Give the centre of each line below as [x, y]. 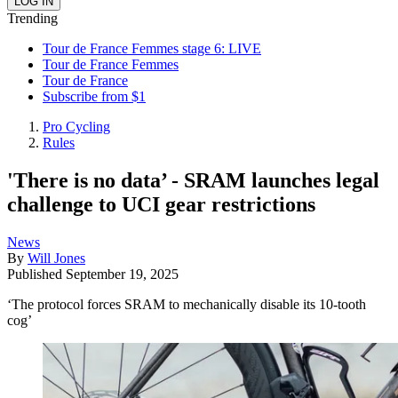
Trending [32, 18]
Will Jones [56, 258]
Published [36, 274]
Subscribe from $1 [94, 96]
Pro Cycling [76, 127]
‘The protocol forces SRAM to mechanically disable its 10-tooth [187, 304]
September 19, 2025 [122, 274]
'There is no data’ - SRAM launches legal [193, 180]
